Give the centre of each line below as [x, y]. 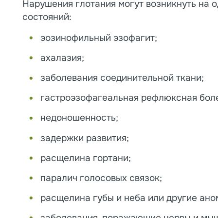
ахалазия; [62, 58]
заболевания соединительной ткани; [122, 78]
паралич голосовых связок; [101, 178]
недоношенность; [79, 118]
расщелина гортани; [85, 158]
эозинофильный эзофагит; [99, 38]
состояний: [47, 17]
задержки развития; [84, 138]
